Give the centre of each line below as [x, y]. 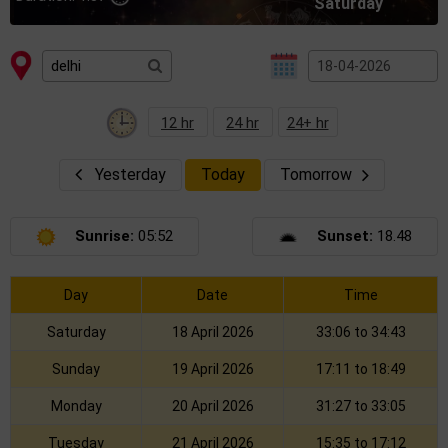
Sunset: [345, 236]
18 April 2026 [212, 332]
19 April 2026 [212, 369]
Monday [76, 406]
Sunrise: [104, 236]
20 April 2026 [212, 406]
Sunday [76, 369]
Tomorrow [316, 174]
